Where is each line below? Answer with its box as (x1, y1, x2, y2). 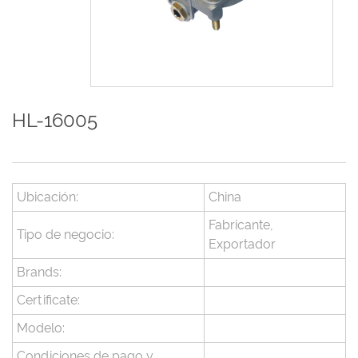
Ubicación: (17, 189, 78, 205)
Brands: (17, 265, 62, 280)
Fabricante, (209, 217, 273, 233)
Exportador (209, 237, 276, 253)
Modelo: (17, 320, 65, 336)
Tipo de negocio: (17, 227, 114, 243)
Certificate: (17, 292, 80, 308)
